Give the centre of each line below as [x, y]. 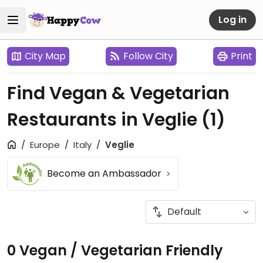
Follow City [148, 56]
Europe [45, 145]
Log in [232, 19]
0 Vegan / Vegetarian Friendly [115, 250]
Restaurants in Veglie [104, 120]
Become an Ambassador [106, 173]
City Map [45, 56]
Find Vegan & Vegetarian [118, 93]
